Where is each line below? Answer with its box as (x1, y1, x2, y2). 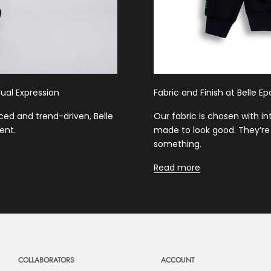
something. (154, 137, 201, 150)
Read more (154, 161, 200, 174)
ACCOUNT (160, 254, 195, 266)
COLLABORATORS (18, 254, 75, 266)
